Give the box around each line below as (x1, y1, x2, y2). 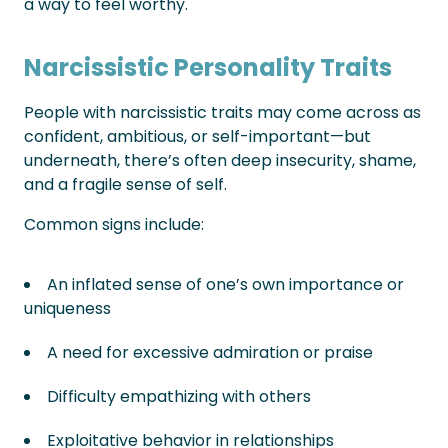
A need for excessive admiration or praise (47, 341, 373, 364)
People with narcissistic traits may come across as (24, 101, 421, 124)
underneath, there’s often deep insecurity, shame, (24, 149, 416, 172)
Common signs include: (24, 213, 204, 236)
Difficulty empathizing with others (47, 385, 311, 408)
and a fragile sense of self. (24, 173, 227, 196)
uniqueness (24, 297, 111, 320)
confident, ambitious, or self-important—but (24, 125, 371, 148)
